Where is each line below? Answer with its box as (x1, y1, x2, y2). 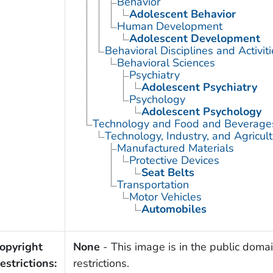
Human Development (116, 18, 222, 34)
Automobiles (141, 201, 207, 216)
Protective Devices (129, 152, 219, 168)
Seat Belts (141, 165, 194, 180)
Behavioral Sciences (116, 55, 215, 70)
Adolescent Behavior (129, 6, 236, 21)
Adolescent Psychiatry (141, 79, 257, 94)
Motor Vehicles (129, 189, 202, 204)
